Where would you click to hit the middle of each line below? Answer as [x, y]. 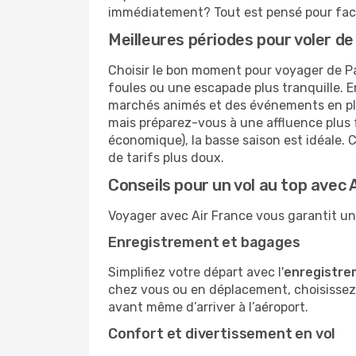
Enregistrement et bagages [204, 242]
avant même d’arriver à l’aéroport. [208, 307]
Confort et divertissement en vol [222, 334]
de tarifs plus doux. [166, 158]
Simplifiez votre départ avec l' [196, 272]
